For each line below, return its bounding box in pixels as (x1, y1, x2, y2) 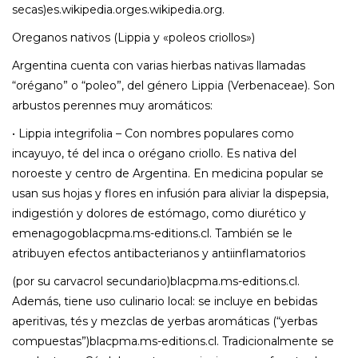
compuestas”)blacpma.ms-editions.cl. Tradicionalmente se (12, 333, 334, 348)
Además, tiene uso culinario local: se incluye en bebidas (12, 293, 317, 308)
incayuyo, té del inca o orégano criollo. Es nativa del (12, 145, 296, 161)
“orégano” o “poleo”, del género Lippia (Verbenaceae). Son (12, 78, 335, 93)
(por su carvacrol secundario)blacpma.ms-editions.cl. (12, 273, 300, 288)
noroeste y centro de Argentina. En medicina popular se (12, 165, 324, 181)
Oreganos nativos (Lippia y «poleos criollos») (12, 30, 255, 45)
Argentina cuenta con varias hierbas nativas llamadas (12, 58, 305, 73)
